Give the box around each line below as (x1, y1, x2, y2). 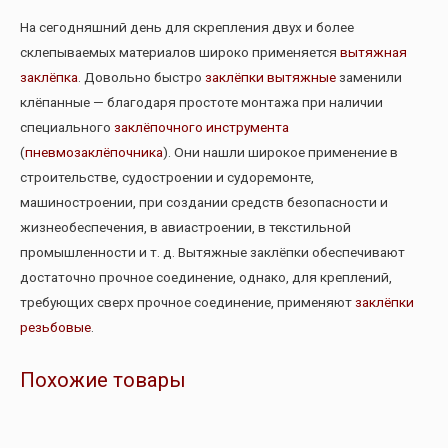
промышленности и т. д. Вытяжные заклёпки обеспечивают (20, 243, 405, 260)
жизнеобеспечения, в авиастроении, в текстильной (20, 218, 351, 235)
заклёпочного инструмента (114, 118, 289, 135)
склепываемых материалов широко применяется (20, 43, 340, 60)
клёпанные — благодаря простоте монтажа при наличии (20, 93, 383, 110)
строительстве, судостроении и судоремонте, (20, 168, 314, 185)
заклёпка (20, 68, 78, 85)
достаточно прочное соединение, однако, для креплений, (20, 268, 392, 285)
